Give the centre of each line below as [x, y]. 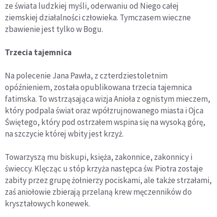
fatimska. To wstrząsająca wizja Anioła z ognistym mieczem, [108, 99]
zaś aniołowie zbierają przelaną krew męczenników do [98, 192]
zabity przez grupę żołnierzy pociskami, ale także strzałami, [108, 180]
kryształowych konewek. [47, 204]
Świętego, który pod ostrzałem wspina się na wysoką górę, [105, 122]
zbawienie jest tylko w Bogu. [54, 29]
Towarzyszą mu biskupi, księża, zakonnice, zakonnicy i [99, 157]
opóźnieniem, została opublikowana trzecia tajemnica [98, 87]
